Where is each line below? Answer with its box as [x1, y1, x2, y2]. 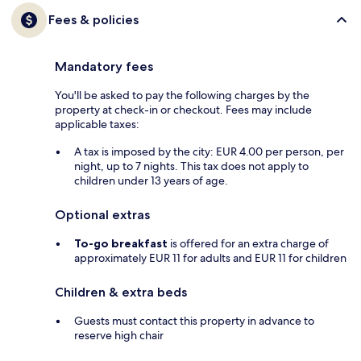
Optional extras [55, 207, 150, 223]
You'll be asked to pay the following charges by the [55, 88, 309, 103]
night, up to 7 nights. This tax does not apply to [74, 159, 309, 174]
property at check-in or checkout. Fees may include [55, 102, 312, 118]
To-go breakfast [74, 236, 168, 251]
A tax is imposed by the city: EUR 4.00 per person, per [74, 144, 344, 160]
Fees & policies [48, 12, 139, 28]
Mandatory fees [55, 59, 153, 75]
